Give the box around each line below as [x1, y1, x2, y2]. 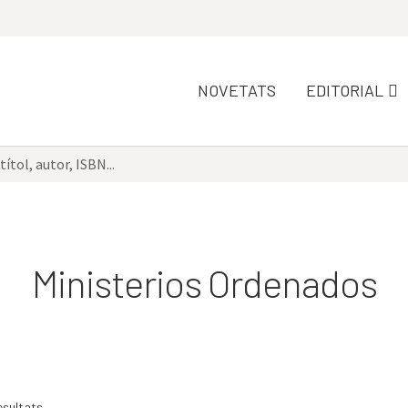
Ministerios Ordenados [31, 260, 377, 305]
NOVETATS [198, 80, 276, 100]
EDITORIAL [306, 80, 383, 100]
